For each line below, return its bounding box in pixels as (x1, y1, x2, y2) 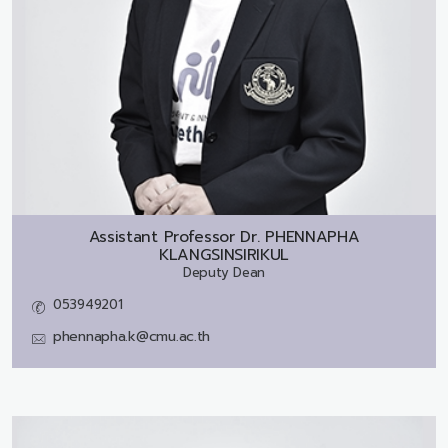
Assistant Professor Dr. (88, 225, 260, 250)
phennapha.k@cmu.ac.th (53, 326, 211, 348)
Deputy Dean (182, 263, 266, 283)
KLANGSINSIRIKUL (158, 243, 290, 268)
